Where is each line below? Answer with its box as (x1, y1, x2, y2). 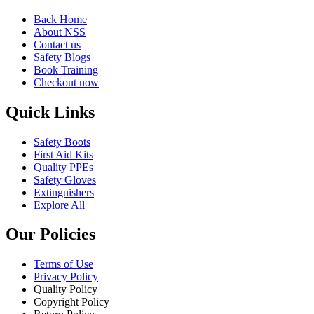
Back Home (34, 13, 87, 25)
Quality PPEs (34, 161, 93, 173)
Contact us (34, 38, 81, 50)
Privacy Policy (34, 271, 98, 283)
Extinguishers (34, 186, 94, 198)
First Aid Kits (34, 148, 93, 161)
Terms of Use (34, 258, 93, 271)
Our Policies (6, 225, 95, 244)
